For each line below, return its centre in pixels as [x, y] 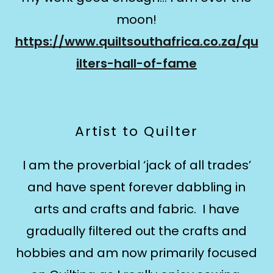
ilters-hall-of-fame [136, 63]
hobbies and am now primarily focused [136, 253]
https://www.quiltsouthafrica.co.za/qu [136, 41]
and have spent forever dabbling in [136, 187]
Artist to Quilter [136, 131]
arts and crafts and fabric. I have [136, 209]
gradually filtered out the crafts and [136, 231]
